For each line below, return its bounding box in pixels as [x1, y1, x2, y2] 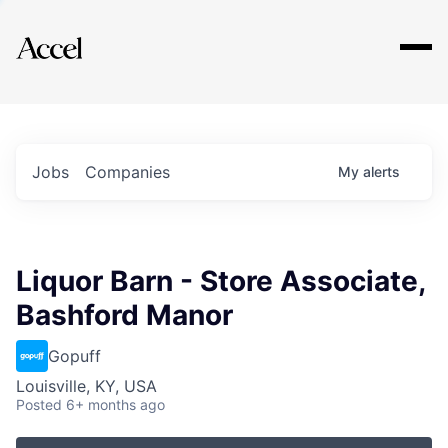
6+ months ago [66, 396, 165, 413]
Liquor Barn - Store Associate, [16, 264, 425, 298]
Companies [85, 162, 170, 182]
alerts [363, 163, 400, 180]
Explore [48, 23, 108, 47]
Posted [16, 396, 62, 413]
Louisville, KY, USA [16, 376, 157, 396]
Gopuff [48, 346, 101, 366]
